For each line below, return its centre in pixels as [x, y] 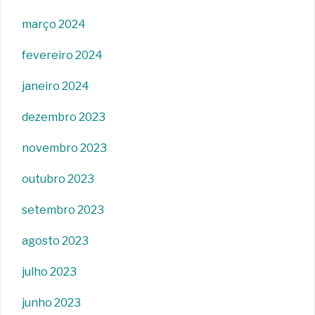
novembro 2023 [64, 148]
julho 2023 [49, 272]
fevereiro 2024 [62, 56]
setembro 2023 [63, 210]
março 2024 [54, 25]
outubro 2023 [58, 179]
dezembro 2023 [64, 117]
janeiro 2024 [56, 86]
